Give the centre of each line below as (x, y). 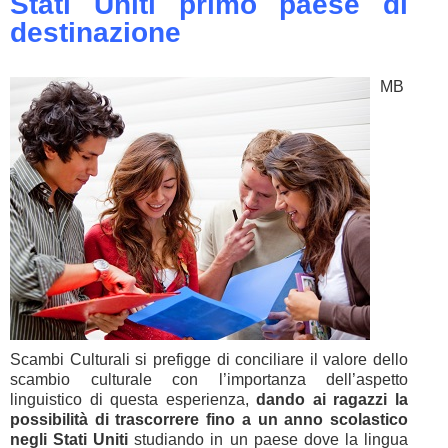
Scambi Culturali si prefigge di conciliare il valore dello (209, 359)
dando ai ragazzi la (332, 399)
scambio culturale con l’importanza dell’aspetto (209, 379)
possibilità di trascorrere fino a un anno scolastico (209, 419)
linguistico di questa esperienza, (133, 399)
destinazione (95, 32)
